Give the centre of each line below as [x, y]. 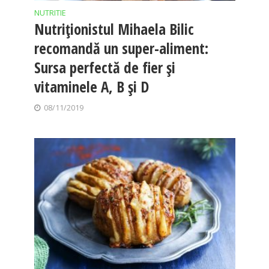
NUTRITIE [50, 13]
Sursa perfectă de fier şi [104, 68]
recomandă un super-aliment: [121, 48]
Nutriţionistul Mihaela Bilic [114, 29]
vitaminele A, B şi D [91, 87]
